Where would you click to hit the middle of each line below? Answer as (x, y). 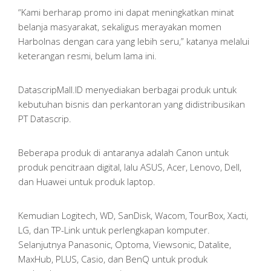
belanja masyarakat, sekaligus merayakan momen (120, 26)
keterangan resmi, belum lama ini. (87, 55)
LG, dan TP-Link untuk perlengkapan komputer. (114, 230)
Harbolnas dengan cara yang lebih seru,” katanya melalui (134, 41)
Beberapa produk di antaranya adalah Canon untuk (123, 152)
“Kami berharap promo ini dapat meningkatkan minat (126, 12)
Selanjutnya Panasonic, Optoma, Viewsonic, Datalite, (125, 244)
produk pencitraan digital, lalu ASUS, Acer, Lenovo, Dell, (130, 167)
